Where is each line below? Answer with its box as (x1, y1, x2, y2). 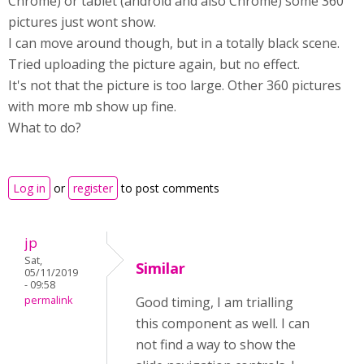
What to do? (8, 119, 84, 136)
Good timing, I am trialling (136, 293, 293, 311)
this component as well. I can (136, 314, 310, 332)
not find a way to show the (136, 336, 296, 353)
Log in (13, 180, 45, 196)
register (73, 180, 113, 196)
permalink (24, 293, 72, 307)
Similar (136, 258, 185, 278)
